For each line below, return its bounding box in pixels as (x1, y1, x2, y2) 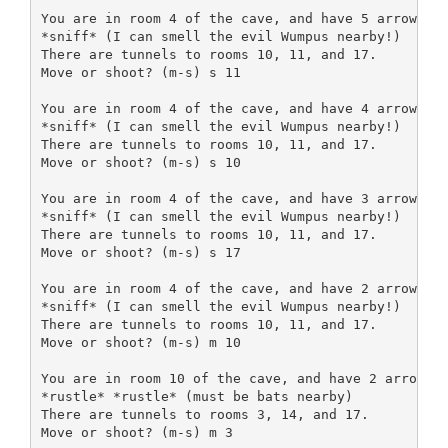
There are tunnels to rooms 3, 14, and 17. (40, 407, 369, 423)
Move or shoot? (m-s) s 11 (40, 65, 241, 81)
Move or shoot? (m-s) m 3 (40, 425, 233, 441)
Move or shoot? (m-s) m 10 (40, 335, 241, 351)
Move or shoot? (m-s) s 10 (40, 155, 241, 171)
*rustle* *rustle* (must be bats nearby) (40, 389, 353, 405)
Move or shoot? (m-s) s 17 (40, 245, 241, 261)
